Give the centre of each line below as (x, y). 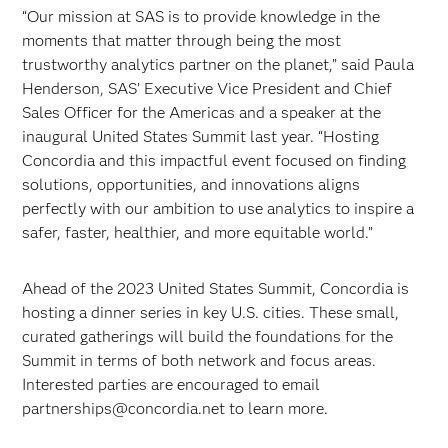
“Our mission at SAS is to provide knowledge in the (201, 16)
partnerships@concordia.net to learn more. (175, 408)
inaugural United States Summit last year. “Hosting (201, 136)
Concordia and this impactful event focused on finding (214, 160)
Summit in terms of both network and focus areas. (199, 360)
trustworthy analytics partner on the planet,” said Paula (218, 64)
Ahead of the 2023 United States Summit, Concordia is (216, 288)
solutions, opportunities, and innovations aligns (191, 184)
